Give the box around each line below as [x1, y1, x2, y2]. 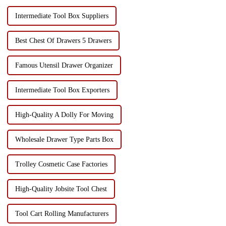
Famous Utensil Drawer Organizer [15, 61, 113, 69]
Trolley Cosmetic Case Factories [15, 160, 107, 168]
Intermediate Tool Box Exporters [15, 86, 109, 94]
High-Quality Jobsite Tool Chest [15, 185, 107, 193]
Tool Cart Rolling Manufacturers [15, 209, 108, 217]
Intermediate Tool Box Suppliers [15, 12, 108, 20]
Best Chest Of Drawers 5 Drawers [15, 36, 111, 44]
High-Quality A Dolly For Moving [15, 110, 114, 119]
